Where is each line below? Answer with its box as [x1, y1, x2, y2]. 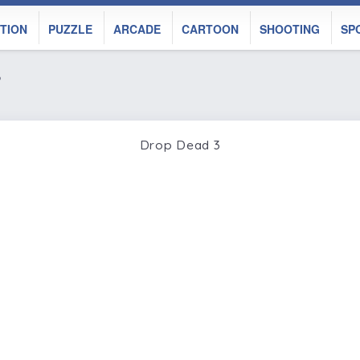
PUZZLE [48, 21, 92, 37]
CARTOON [182, 21, 239, 37]
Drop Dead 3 [139, 136, 221, 153]
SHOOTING [260, 21, 320, 37]
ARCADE [113, 21, 161, 37]
